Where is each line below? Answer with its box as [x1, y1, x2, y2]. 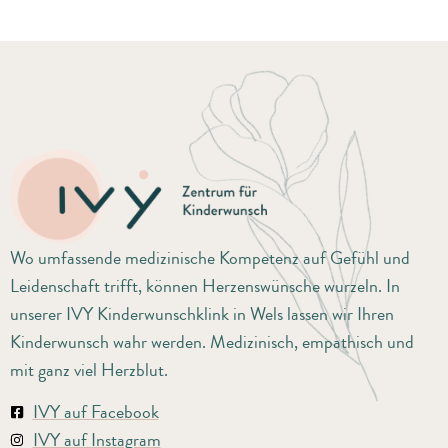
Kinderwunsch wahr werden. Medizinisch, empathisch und [10, 328, 414, 355]
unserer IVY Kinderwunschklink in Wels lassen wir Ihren [10, 300, 394, 327]
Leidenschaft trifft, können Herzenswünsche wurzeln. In [10, 272, 400, 299]
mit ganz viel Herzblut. [10, 356, 172, 383]
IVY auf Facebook [32, 399, 159, 426]
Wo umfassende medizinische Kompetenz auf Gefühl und [10, 244, 410, 271]
